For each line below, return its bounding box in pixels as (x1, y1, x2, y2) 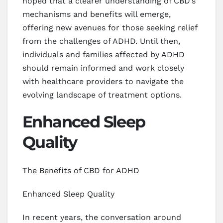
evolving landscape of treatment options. (22, 90, 182, 100)
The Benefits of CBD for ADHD (22, 165, 139, 175)
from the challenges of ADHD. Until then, (22, 36, 180, 46)
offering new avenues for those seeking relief (22, 23, 197, 33)
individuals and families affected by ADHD (22, 50, 185, 60)
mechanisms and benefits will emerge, (22, 9, 171, 19)
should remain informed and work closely (22, 63, 184, 73)
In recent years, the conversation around (22, 212, 181, 222)
